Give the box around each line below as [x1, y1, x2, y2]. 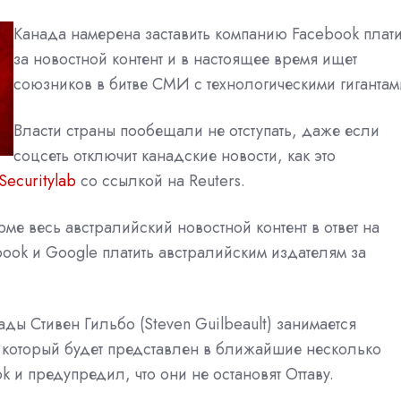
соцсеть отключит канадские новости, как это [13, 143, 336, 167]
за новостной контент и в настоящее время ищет [13, 47, 357, 71]
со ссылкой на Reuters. [76, 168, 245, 192]
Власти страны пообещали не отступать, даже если [13, 118, 380, 142]
